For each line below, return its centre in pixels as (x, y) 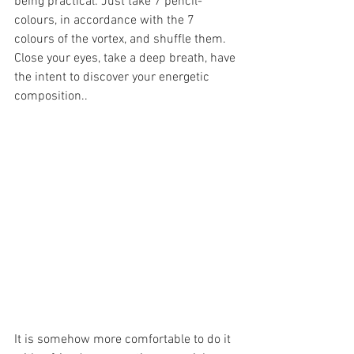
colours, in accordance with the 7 (106, 21)
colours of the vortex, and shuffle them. (122, 40)
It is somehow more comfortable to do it (124, 340)
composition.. (51, 97)
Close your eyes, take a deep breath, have (126, 59)
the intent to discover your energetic (113, 78)
